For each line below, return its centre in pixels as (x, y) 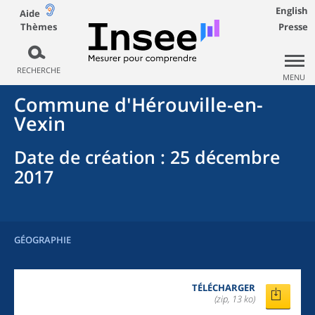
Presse (293, 27)
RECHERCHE (38, 70)
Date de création (85, 157)
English (292, 11)
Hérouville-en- (197, 104)
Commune (62, 104)
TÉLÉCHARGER (224, 288)
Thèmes (38, 26)
